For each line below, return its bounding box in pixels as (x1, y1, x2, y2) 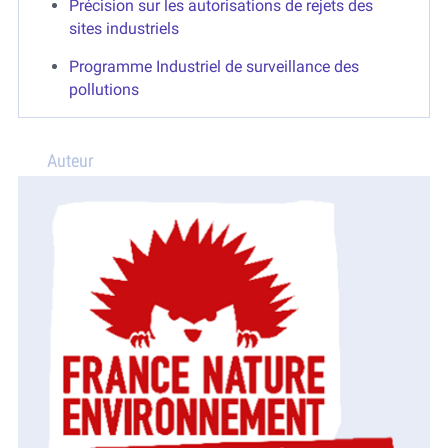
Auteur (46, 149, 93, 171)
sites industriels (68, 18, 179, 38)
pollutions (68, 79, 139, 99)
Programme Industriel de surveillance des (68, 56, 359, 76)
